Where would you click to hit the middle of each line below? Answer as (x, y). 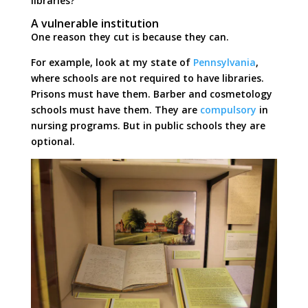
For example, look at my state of (112, 62)
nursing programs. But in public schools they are (148, 125)
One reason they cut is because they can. (130, 36)
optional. (53, 141)
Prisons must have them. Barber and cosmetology (151, 93)
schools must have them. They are (115, 109)
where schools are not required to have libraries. (147, 78)
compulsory (228, 109)
